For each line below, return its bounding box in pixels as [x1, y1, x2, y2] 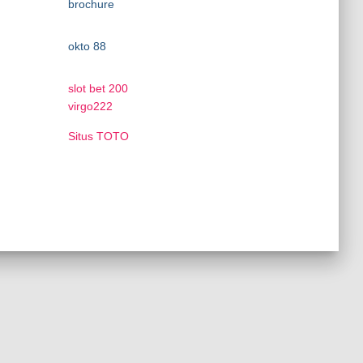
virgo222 [67, 100, 113, 113]
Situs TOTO [67, 130, 129, 143]
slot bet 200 [67, 82, 128, 95]
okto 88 [67, 40, 106, 53]
